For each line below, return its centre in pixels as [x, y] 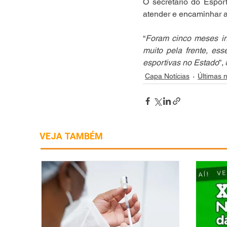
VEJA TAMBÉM [71, 137]
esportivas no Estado [181, 63]
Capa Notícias [167, 76]
